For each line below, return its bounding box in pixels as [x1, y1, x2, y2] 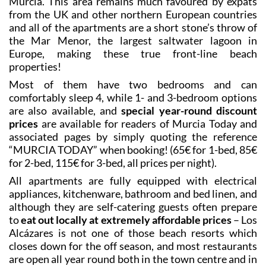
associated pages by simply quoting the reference [9, 211, 257, 225]
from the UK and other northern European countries [9, 89, 257, 103]
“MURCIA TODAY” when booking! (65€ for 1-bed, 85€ [9, 224, 257, 238]
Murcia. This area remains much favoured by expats [9, 76, 257, 90]
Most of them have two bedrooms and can [9, 159, 257, 173]
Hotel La [211, 24, 257, 37]
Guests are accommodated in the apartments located [9, 11, 257, 24]
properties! [9, 141, 61, 155]
